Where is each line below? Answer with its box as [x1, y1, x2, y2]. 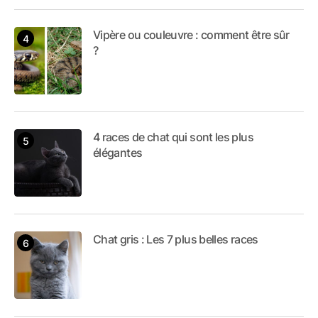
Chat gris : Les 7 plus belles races [93, 232, 258, 247]
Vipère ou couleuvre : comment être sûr [93, 28, 290, 43]
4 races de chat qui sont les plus [93, 130, 253, 145]
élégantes [93, 146, 143, 160]
